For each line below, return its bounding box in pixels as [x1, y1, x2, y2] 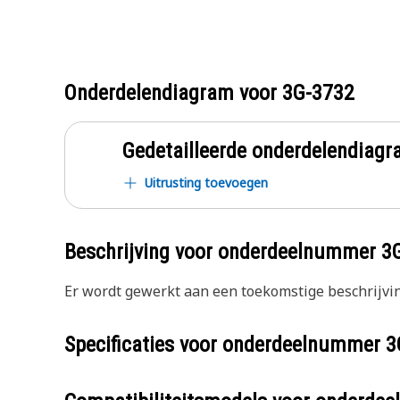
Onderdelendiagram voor [64, 80, 282, 105]
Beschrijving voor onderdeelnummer [64, 239, 381, 264]
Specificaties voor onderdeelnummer [64, 332, 386, 357]
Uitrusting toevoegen [145, 174, 268, 191]
